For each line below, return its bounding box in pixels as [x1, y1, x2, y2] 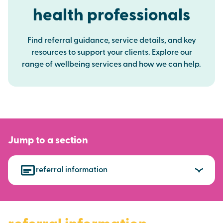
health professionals [33, 8, 190, 24]
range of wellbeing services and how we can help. [22, 61, 201, 69]
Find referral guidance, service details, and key [27, 37, 196, 45]
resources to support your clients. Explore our [31, 49, 192, 57]
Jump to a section [8, 136, 88, 146]
